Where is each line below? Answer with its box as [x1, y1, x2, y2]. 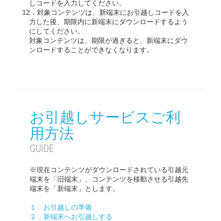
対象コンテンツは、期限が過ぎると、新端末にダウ [29, 37, 188, 44]
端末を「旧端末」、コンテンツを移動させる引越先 [30, 175, 188, 183]
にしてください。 [29, 27, 84, 35]
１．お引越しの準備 [30, 203, 92, 211]
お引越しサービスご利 [30, 109, 181, 126]
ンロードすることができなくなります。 [29, 46, 153, 54]
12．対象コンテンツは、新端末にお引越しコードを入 [22, 8, 189, 16]
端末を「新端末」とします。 [30, 184, 119, 192]
